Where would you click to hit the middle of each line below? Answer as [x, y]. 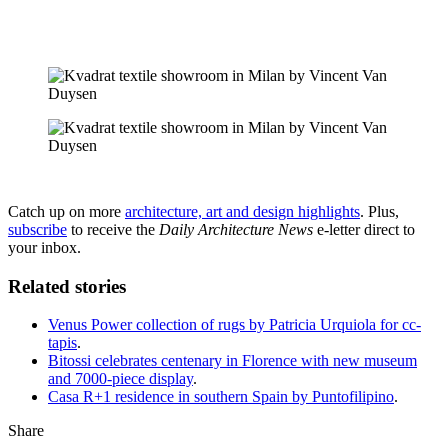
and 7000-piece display [120, 379]
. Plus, [379, 211]
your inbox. [44, 247]
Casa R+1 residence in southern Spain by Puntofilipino [221, 397]
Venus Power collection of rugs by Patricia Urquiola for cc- [234, 325]
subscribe [37, 229]
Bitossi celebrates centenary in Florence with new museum [232, 361]
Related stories [67, 286]
